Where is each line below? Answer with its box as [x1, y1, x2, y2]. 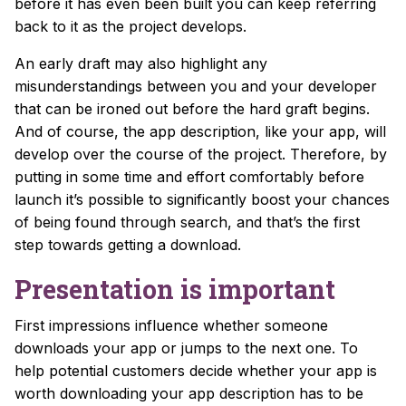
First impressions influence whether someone [14, 315, 328, 334]
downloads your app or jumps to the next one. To [14, 338, 358, 357]
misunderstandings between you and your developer [14, 76, 377, 95]
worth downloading [14, 383, 151, 402]
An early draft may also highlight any [14, 53, 267, 72]
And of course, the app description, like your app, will [14, 121, 386, 140]
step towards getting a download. [14, 235, 241, 254]
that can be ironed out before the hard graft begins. [14, 99, 370, 118]
